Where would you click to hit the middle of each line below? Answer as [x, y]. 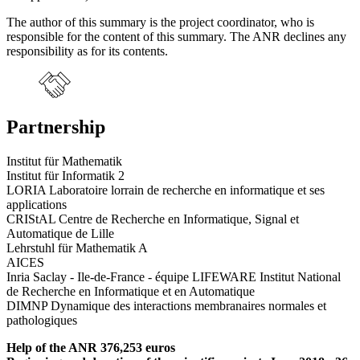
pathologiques [42, 321]
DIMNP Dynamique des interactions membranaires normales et [166, 306]
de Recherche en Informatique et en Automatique [131, 292]
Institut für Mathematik [64, 162]
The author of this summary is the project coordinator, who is [160, 22]
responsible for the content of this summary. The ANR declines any [176, 36]
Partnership [56, 127]
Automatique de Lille [60, 234]
